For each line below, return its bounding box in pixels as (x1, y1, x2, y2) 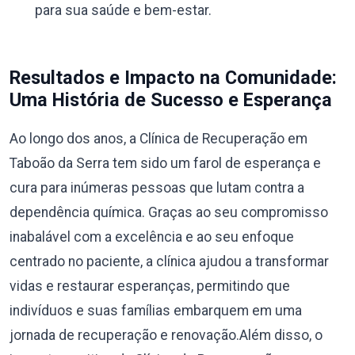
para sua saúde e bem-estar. (35, 2, 212, 18)
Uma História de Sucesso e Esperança (10, 89, 332, 111)
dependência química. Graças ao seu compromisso (10, 204, 328, 220)
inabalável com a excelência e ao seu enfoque (10, 229, 294, 245)
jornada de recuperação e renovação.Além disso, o (10, 327, 323, 343)
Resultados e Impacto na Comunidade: (10, 67, 337, 89)
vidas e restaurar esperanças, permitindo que (10, 278, 290, 294)
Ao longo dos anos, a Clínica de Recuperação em (10, 131, 307, 147)
